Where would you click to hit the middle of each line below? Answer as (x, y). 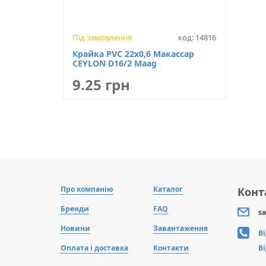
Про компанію (87, 189)
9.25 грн (101, 85)
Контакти (171, 248)
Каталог (168, 189)
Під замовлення (102, 37)
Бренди (75, 209)
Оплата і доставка (94, 248)
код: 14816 (197, 37)
